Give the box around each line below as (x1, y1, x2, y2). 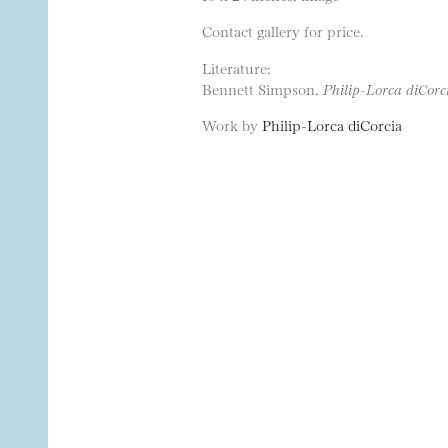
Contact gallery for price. (202, 21, 363, 41)
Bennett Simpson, (202, 78, 323, 98)
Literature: (202, 57, 271, 77)
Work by (202, 115, 262, 135)
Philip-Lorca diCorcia (262, 115, 402, 135)
